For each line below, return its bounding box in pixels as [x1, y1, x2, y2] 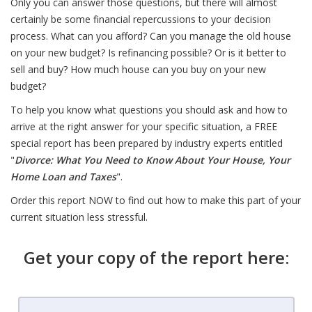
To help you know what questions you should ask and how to [10, 103, 288, 116]
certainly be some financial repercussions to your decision [10, 13, 271, 26]
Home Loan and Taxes [10, 170, 116, 183]
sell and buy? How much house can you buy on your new [10, 63, 266, 76]
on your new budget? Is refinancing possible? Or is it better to [10, 46, 286, 59]
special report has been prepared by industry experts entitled [10, 136, 283, 150]
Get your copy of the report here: [23, 246, 289, 269]
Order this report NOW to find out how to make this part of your [10, 194, 301, 207]
